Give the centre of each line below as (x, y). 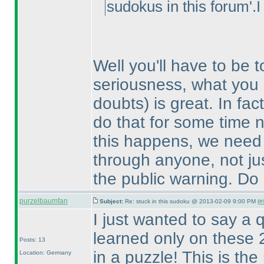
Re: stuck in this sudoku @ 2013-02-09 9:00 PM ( (192, 201)
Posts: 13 (32, 240)
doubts (118, 103)
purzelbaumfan (43, 201)
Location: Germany (45, 253)
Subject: (112, 201)
